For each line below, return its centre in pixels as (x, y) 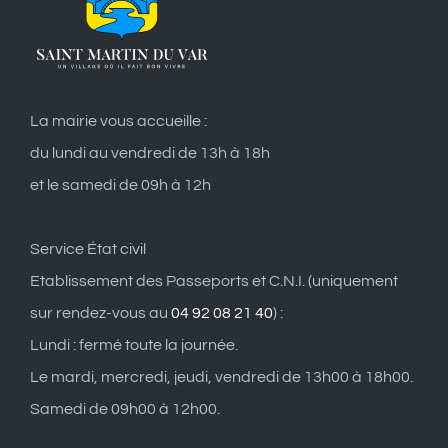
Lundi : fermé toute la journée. (134, 345)
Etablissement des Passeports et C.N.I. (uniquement (214, 281)
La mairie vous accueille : (118, 121)
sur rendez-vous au (100, 313)
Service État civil (88, 249)
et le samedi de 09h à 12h (120, 185)
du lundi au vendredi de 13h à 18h (150, 153)
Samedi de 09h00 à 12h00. (125, 409)
